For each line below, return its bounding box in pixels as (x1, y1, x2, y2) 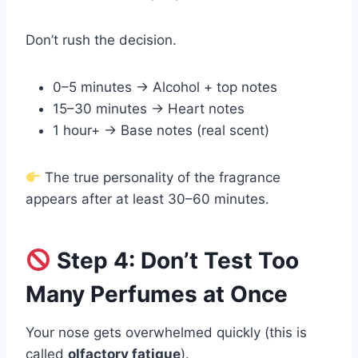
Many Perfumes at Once (26, 280, 288, 308)
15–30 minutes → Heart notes (53, 101, 245, 117)
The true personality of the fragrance (41, 169, 281, 186)
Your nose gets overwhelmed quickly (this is (26, 324, 307, 341)
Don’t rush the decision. (26, 32, 177, 49)
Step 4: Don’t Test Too (50, 247, 299, 275)
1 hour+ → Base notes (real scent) (53, 122, 269, 139)
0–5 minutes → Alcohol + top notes (53, 79, 277, 96)
